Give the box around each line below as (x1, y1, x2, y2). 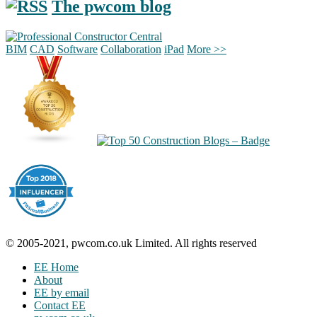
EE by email (34, 286, 89, 299)
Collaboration (100, 42, 161, 55)
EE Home (34, 260, 79, 273)
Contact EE (34, 299, 86, 311)
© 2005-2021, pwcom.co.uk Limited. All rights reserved (6, 236, 257, 249)
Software (57, 42, 98, 55)
